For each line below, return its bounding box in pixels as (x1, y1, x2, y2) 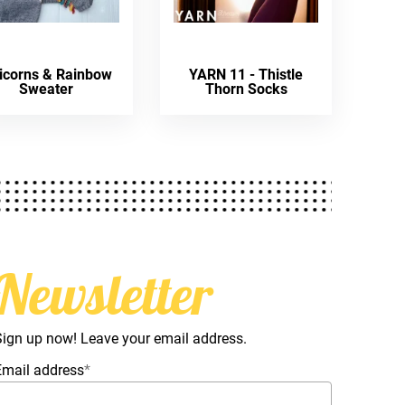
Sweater (19, 80, 74, 98)
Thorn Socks (204, 80, 287, 98)
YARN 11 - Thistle (189, 66, 304, 83)
